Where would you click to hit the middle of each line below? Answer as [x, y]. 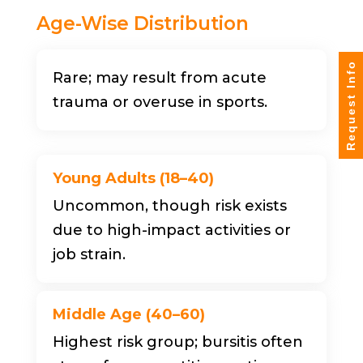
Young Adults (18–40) [133, 178]
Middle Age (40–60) [128, 314]
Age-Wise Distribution [142, 23]
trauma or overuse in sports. [160, 102]
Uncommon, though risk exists [169, 205]
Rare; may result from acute [159, 77]
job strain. [89, 254]
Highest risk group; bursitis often [177, 342]
